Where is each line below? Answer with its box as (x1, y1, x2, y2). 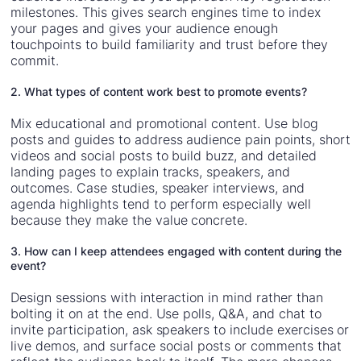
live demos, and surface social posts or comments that (10, 338, 342, 355)
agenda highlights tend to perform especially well (10, 196, 311, 213)
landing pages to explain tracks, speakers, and (10, 164, 290, 180)
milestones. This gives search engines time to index (10, 4, 321, 21)
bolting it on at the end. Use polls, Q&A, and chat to (10, 305, 322, 322)
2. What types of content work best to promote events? (10, 85, 308, 99)
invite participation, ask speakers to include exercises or (10, 322, 350, 338)
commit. (10, 52, 60, 69)
